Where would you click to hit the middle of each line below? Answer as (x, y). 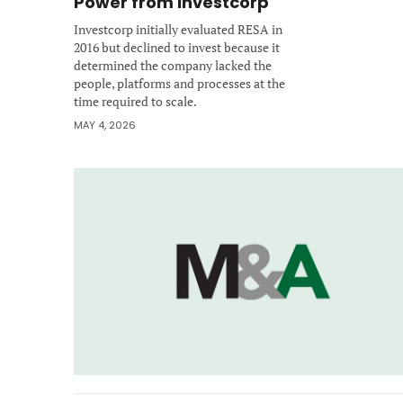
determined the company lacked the (173, 65)
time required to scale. (135, 101)
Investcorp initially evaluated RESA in (178, 29)
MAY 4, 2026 (105, 125)
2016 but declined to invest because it (177, 47)
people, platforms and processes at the (179, 83)
